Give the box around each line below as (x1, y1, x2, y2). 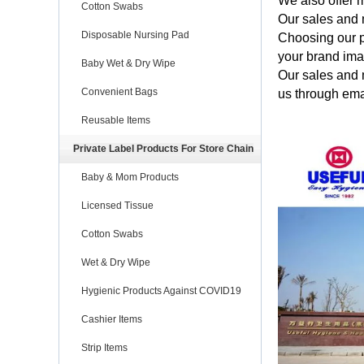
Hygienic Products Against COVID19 (81, 284, 241, 297)
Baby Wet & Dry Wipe (81, 57, 175, 69)
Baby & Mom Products (81, 171, 179, 183)
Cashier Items (81, 313, 142, 325)
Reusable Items (81, 114, 150, 126)
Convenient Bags (81, 85, 158, 97)
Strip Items (81, 341, 128, 353)
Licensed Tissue (81, 199, 154, 211)
